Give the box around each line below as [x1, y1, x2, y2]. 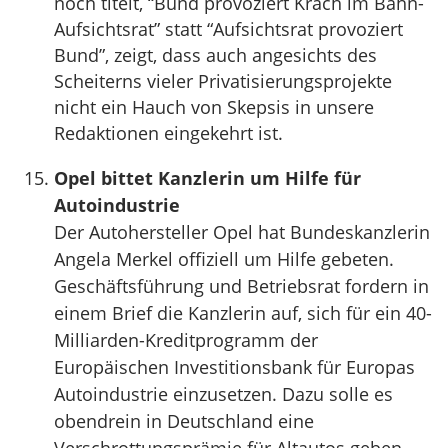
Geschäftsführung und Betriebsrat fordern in [54, 273, 429, 298]
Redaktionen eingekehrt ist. [54, 120, 283, 145]
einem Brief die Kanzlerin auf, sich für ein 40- [54, 300, 432, 325]
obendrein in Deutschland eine [54, 408, 314, 433]
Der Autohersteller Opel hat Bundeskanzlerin [54, 219, 430, 244]
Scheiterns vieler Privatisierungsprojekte [54, 68, 392, 93]
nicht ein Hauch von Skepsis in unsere [54, 94, 374, 119]
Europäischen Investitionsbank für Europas [54, 354, 415, 379]
